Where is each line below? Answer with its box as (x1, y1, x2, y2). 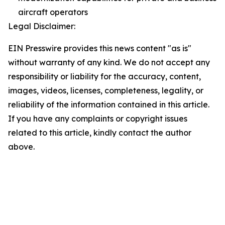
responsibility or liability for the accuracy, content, (8, 71, 201, 81)
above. (8, 141, 35, 152)
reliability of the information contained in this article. (8, 99, 209, 109)
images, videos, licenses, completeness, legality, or (8, 85, 203, 95)
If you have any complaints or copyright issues (8, 113, 187, 124)
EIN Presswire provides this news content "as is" (8, 43, 191, 53)
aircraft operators (18, 7, 88, 17)
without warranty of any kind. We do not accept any (8, 57, 210, 67)
